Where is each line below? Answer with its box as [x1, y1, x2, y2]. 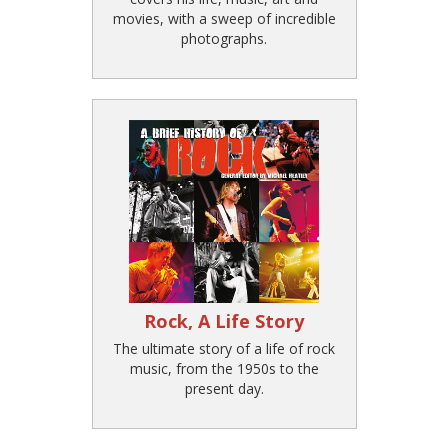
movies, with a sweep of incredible [112, 9, 336, 28]
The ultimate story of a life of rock [113, 339, 335, 359]
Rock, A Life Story [144, 308, 304, 333]
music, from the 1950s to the [129, 359, 319, 379]
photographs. [181, 29, 267, 48]
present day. [184, 379, 264, 399]
